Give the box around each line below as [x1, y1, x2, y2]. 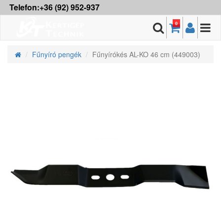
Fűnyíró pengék [32, 49, 81, 59]
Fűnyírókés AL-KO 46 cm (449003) [92, 49, 200, 59]
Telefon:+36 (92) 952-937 [9, 1, 100, 13]
